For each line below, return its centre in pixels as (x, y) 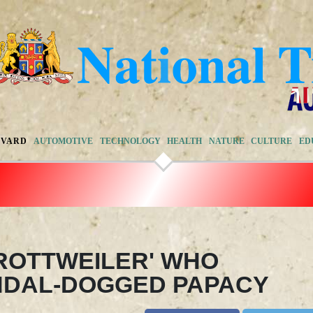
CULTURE (272, 141)
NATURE (226, 141)
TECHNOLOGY (130, 141)
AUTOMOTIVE (64, 141)
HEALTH (185, 141)
